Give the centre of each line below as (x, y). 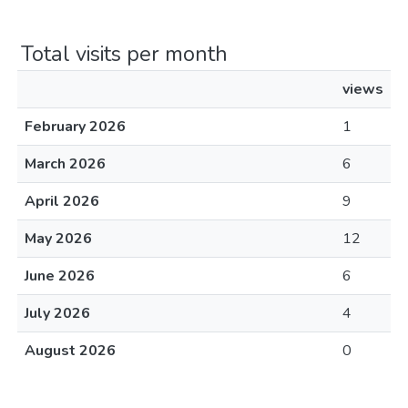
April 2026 (62, 201)
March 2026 (65, 164)
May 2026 (58, 239)
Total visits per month (124, 54)
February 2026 (75, 127)
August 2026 (70, 351)
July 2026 (57, 313)
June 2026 (60, 276)
